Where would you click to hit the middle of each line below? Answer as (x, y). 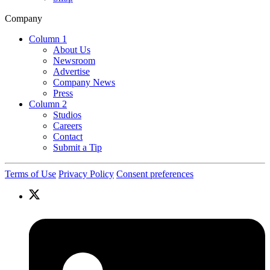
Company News (84, 82)
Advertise (71, 71)
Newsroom (74, 60)
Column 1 (48, 39)
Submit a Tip (77, 147)
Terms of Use (30, 174)
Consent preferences (155, 174)
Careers (67, 125)
